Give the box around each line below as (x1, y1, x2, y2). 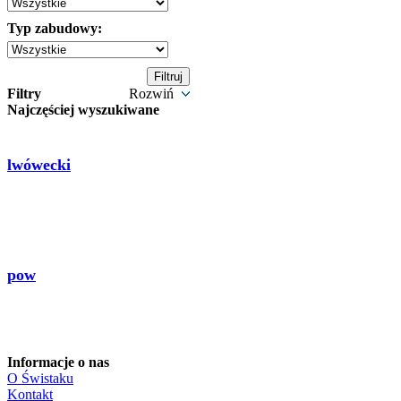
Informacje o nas (7, 354, 109, 370)
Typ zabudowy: (7, 21, 102, 36)
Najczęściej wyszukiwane (7, 102, 159, 117)
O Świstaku (7, 371, 73, 386)
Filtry (7, 86, 41, 101)
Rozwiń (129, 86, 177, 101)
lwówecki (7, 155, 71, 174)
